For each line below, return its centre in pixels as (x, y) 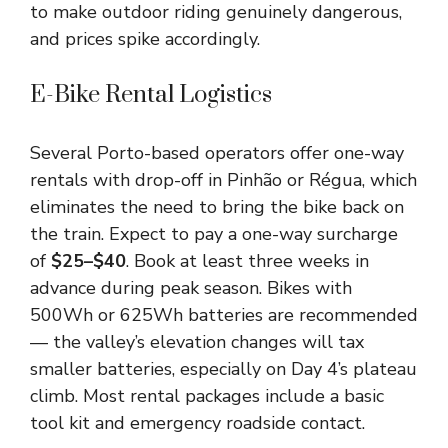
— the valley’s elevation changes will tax (197, 342)
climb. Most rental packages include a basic (207, 396)
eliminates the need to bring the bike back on (217, 207)
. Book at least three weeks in (247, 261)
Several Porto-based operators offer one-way (217, 153)
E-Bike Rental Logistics (151, 95)
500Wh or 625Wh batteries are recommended (224, 315)
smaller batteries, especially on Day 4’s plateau (223, 369)
